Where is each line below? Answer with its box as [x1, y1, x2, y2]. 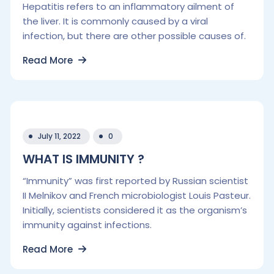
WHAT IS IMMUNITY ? [23, 150, 144, 168]
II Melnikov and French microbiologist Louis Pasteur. [23, 189, 251, 202]
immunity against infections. [23, 218, 152, 231]
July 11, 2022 [38, 131, 81, 141]
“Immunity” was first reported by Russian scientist [23, 174, 248, 187]
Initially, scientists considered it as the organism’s [23, 204, 247, 217]
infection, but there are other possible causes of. [23, 29, 246, 42]
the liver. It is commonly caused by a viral [23, 15, 208, 28]
